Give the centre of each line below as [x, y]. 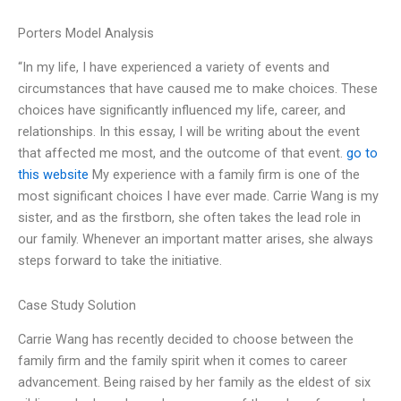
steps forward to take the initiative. [120, 261]
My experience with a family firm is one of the [224, 175]
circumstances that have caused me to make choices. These [198, 89]
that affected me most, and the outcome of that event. [182, 154]
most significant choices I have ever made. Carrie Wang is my [198, 196]
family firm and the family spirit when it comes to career [183, 361]
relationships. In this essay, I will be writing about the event [189, 132]
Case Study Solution [77, 305]
